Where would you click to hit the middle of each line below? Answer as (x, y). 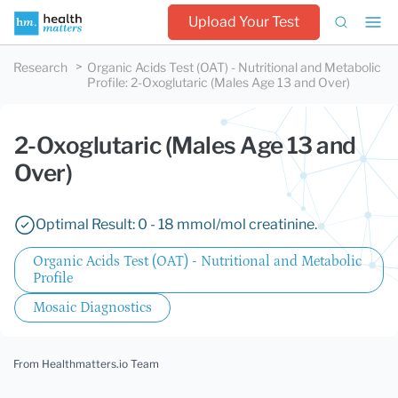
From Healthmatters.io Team (86, 364)
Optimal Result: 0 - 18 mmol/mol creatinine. (176, 224)
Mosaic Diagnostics (92, 307)
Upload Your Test (244, 22)
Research (40, 67)
